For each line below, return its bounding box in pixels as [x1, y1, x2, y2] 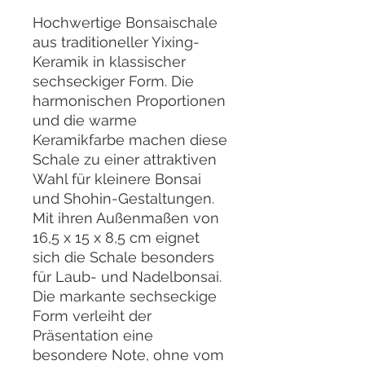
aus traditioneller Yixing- [33, 33, 200, 51]
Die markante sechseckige [33, 288, 217, 305]
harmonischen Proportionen [33, 92, 226, 109]
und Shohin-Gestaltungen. [33, 190, 214, 207]
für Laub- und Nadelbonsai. [33, 268, 222, 285]
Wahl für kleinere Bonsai [33, 170, 201, 187]
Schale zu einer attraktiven [33, 151, 217, 168]
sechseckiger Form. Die [33, 73, 194, 90]
